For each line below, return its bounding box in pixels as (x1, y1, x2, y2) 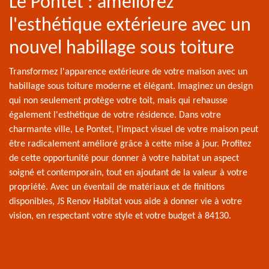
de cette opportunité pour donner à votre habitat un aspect (9, 153, 239, 163)
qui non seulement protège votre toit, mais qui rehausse (9, 95, 228, 106)
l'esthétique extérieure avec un (9, 16, 251, 35)
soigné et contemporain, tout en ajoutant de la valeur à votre (9, 168, 247, 178)
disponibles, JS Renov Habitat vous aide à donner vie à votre (9, 196, 242, 207)
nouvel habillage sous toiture (9, 38, 234, 58)
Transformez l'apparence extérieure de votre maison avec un (9, 67, 247, 77)
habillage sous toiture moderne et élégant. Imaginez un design (9, 81, 253, 91)
